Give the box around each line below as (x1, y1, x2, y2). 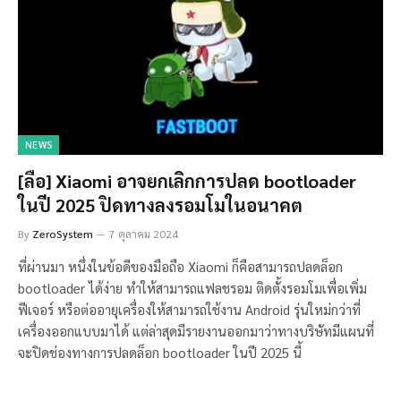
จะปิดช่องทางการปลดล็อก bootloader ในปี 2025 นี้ (18, 343, 302, 361)
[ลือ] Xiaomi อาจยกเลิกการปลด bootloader (18, 168, 356, 192)
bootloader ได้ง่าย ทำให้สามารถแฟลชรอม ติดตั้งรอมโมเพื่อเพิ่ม (18, 278, 367, 296)
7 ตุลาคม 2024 (109, 226, 178, 241)
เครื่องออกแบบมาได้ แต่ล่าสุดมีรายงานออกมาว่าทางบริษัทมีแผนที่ (18, 321, 374, 339)
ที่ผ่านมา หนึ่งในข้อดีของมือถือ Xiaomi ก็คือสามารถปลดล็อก (18, 257, 343, 275)
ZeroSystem (32, 226, 93, 241)
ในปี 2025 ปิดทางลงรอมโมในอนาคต (18, 192, 303, 217)
